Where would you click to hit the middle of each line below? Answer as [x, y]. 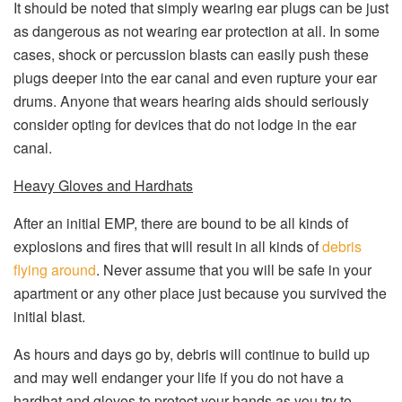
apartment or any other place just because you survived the [200, 293]
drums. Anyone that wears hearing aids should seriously [191, 101]
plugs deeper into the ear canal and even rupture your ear [195, 78]
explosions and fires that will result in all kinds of [168, 246]
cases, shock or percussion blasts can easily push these [191, 54]
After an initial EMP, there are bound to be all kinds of [181, 223]
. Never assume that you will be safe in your [234, 270]
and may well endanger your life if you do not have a [179, 377]
